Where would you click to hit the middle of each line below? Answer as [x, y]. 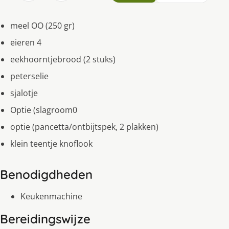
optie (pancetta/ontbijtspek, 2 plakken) [84, 127]
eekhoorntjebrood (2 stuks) [63, 59]
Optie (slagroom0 [44, 110]
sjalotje [24, 93]
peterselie [29, 76]
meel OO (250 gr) [42, 25]
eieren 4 [26, 42]
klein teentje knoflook [51, 143]
